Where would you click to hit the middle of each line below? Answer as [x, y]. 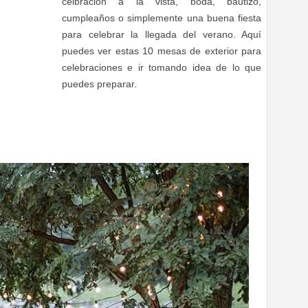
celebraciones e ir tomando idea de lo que [162, 67]
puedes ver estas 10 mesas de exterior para [162, 51]
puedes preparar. [99, 84]
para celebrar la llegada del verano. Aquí [162, 34]
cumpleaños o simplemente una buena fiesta [162, 18]
